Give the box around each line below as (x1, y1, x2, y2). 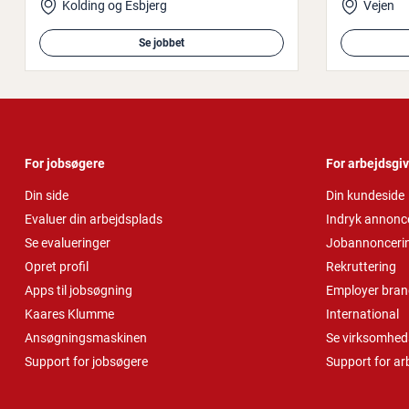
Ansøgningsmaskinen (25, 330, 147, 345)
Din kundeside (326, 187, 404, 203)
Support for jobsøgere (25, 353, 148, 369)
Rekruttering (326, 258, 396, 274)
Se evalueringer (25, 235, 110, 250)
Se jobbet (139, 36, 184, 49)
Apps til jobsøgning (25, 282, 132, 298)
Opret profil (25, 258, 89, 274)
